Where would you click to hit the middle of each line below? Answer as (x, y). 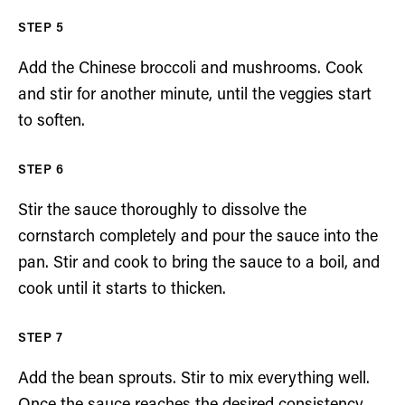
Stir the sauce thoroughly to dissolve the (162, 211)
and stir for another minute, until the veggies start (195, 95)
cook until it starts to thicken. (122, 289)
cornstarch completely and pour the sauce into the (198, 237)
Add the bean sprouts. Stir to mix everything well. (194, 379)
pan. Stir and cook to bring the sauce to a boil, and (199, 263)
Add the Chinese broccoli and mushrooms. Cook (190, 69)
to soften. (52, 121)
